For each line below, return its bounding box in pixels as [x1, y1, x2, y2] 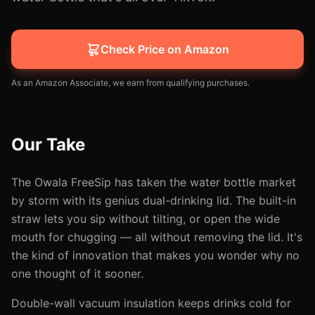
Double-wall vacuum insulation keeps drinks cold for [11, 296, 291, 310]
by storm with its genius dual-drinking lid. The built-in [11, 193, 296, 207]
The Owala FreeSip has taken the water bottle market [11, 175, 296, 189]
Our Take [11, 134, 85, 155]
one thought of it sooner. [11, 266, 143, 281]
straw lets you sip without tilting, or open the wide [11, 212, 280, 226]
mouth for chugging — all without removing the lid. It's [11, 230, 302, 244]
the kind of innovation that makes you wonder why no [11, 248, 300, 262]
